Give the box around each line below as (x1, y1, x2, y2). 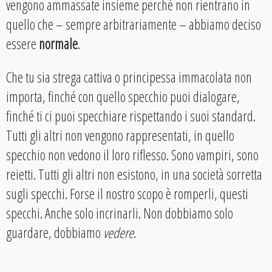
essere (6, 33, 39, 53)
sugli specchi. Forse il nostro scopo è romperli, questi (6, 183, 248, 203)
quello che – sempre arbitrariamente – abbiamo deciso (6, 14, 261, 34)
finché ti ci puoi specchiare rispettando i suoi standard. (6, 106, 256, 126)
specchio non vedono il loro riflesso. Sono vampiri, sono (6, 144, 259, 165)
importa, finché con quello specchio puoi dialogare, (6, 86, 240, 106)
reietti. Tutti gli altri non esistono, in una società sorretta (6, 164, 262, 184)
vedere (103, 222, 134, 242)
